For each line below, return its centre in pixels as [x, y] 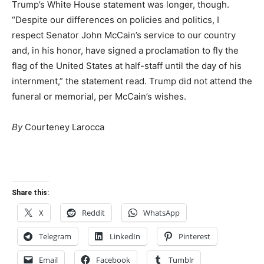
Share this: [30, 192]
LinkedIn [125, 236]
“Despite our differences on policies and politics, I [115, 19]
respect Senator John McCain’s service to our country [124, 35]
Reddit [93, 212]
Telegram [55, 236]
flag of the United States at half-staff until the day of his [127, 65]
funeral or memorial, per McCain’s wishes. [99, 96]
